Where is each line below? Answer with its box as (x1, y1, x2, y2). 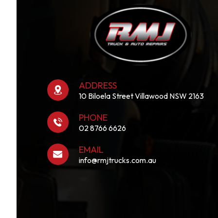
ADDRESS (79, 79, 117, 91)
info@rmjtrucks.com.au (79, 155, 157, 165)
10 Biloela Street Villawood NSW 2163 (79, 91, 204, 101)
